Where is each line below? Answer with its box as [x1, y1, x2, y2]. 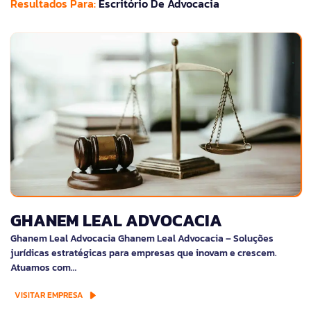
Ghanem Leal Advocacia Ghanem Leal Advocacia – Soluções [10, 231, 274, 246]
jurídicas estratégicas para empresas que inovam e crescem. [10, 246, 277, 261]
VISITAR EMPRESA [15, 289, 83, 302]
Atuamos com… [10, 260, 76, 276]
